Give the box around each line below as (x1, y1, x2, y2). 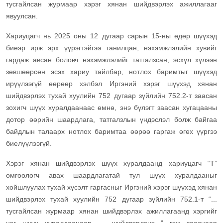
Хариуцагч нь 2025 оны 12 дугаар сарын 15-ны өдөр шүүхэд (6, 32, 217, 40)
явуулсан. (6, 12, 38, 20)
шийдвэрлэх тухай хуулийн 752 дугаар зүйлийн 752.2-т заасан (6, 92, 217, 100)
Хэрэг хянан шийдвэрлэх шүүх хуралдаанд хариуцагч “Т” (6, 159, 217, 168)
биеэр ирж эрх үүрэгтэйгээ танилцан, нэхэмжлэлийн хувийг (6, 44, 217, 52)
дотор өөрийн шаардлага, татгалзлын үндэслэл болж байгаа (6, 115, 217, 124)
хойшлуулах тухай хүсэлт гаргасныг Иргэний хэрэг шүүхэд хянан (6, 183, 217, 192)
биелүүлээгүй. (6, 139, 52, 148)
